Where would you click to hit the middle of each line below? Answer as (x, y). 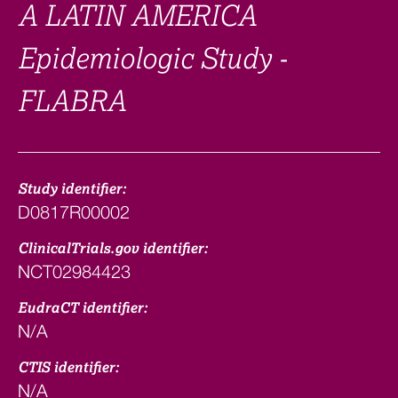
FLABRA (72, 102)
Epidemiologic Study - (152, 60)
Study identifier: (72, 189)
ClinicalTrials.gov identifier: (113, 249)
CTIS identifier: (68, 368)
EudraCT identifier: (83, 308)
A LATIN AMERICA (137, 17)
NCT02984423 (74, 271)
